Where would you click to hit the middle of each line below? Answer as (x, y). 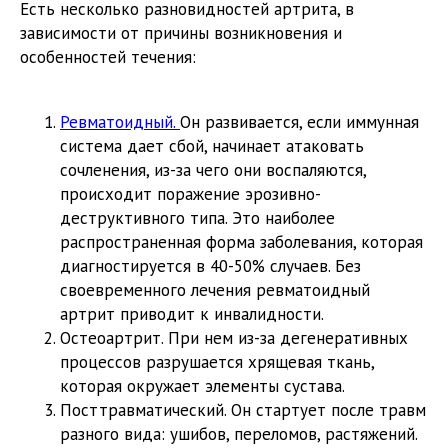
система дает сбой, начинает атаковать (212, 146)
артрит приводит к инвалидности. (192, 314)
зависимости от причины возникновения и (181, 33)
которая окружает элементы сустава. (202, 386)
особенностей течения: (108, 57)
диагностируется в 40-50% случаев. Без (210, 266)
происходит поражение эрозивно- (190, 194)
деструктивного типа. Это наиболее (197, 218)
